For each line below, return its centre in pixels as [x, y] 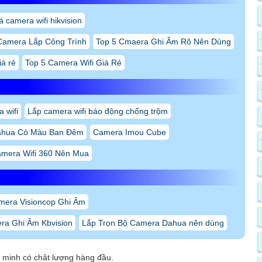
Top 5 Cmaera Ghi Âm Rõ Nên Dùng [163, 42]
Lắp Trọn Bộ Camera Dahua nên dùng [153, 223]
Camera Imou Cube [130, 132]
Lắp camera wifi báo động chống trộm [98, 111]
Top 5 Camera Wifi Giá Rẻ [73, 63]
